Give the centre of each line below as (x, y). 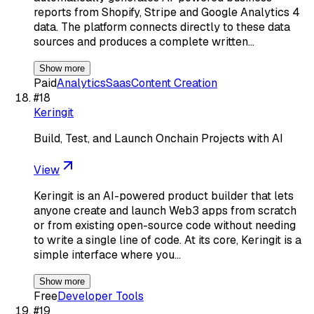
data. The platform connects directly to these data (162, 27)
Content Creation (174, 83)
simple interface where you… (107, 254)
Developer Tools (101, 296)
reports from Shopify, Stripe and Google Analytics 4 (167, 12)
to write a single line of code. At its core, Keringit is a (168, 240)
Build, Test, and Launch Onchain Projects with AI (158, 138)
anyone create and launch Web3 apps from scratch (165, 210)
